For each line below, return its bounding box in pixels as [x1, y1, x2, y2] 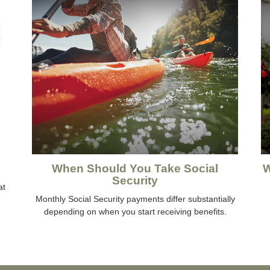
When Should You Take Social [52, 162, 218, 175]
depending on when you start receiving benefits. [43, 207, 227, 217]
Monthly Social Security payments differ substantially [35, 194, 235, 204]
